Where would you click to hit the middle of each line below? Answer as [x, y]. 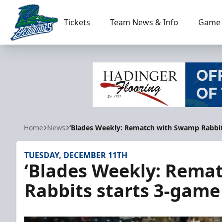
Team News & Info [144, 22]
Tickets [77, 22]
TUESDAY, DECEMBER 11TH [76, 155]
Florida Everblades [44, 46]
